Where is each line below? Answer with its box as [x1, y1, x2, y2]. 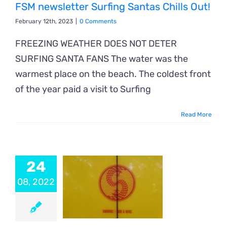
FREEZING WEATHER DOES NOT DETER [15, 37, 177, 49]
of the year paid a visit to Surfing [15, 83, 151, 95]
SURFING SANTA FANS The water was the [15, 53, 188, 64]
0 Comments [80, 17, 117, 25]
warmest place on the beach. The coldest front [15, 68, 211, 80]
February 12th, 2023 [15, 17, 73, 25]
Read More [181, 110, 212, 118]
